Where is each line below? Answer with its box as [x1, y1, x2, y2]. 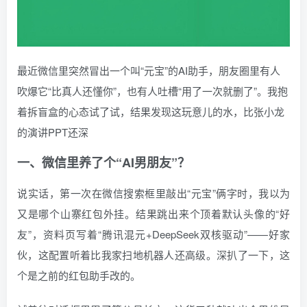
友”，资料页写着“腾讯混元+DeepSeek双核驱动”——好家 [17, 227, 290, 242]
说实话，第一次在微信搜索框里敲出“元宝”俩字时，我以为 [17, 186, 290, 201]
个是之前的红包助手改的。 [17, 268, 140, 283]
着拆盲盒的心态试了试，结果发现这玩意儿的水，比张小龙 [17, 104, 284, 119]
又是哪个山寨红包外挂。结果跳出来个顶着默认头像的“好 [17, 206, 290, 221]
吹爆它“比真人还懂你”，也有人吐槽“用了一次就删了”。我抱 [17, 84, 288, 99]
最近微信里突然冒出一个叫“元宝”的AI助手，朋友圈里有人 [17, 63, 280, 78]
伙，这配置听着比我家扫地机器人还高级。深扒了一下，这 [17, 247, 290, 262]
